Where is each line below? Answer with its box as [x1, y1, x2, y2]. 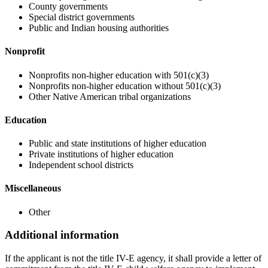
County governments [29, 1, 108, 12]
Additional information [5, 229, 119, 242]
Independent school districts [29, 160, 133, 170]
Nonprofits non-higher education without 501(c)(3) [29, 80, 221, 91]
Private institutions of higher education [29, 149, 173, 160]
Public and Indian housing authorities [29, 23, 169, 33]
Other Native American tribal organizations [29, 91, 191, 102]
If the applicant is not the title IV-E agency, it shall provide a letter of [5, 253, 261, 264]
